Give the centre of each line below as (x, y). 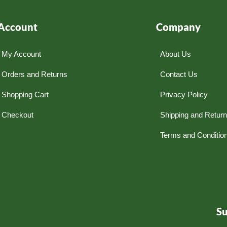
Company (178, 27)
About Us (175, 54)
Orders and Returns (34, 74)
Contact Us (179, 74)
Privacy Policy (184, 94)
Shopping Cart (25, 94)
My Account (21, 54)
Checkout (17, 115)
